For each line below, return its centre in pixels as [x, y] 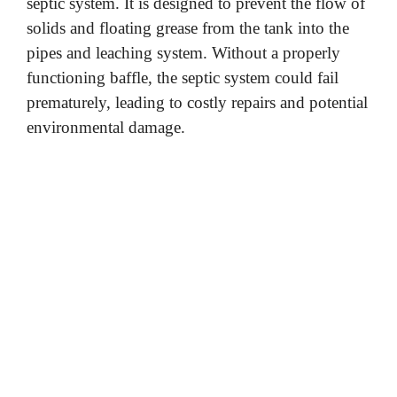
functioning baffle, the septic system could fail [183, 78]
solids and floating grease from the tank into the [188, 28]
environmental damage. [106, 128]
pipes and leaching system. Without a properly [183, 53]
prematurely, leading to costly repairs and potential [197, 103]
